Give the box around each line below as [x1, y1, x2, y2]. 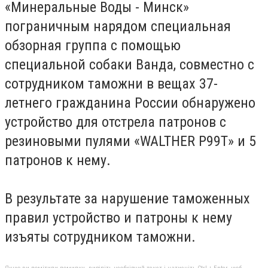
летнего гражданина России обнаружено [5, 94, 255, 111]
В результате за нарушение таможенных [5, 190, 250, 207]
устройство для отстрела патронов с [5, 113, 226, 130]
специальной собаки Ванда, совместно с [5, 56, 254, 73]
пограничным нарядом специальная [5, 17, 231, 35]
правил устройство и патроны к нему [5, 209, 232, 226]
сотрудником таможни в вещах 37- [5, 75, 218, 92]
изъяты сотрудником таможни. [5, 228, 196, 245]
